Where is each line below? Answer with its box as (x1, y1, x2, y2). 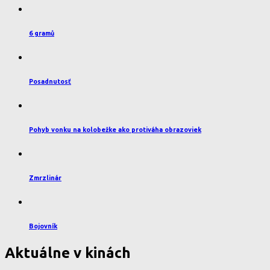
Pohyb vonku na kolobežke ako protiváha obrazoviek (29, 126, 201, 134)
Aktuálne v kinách (5, 245, 131, 262)
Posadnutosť (29, 78, 71, 86)
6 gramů (29, 30, 54, 37)
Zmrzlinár (29, 174, 61, 182)
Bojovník (29, 222, 57, 230)
